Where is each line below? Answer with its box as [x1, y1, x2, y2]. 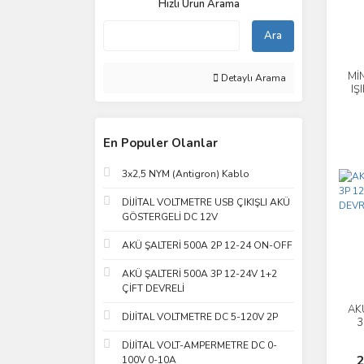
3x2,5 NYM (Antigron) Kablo [122, 167, 249, 180]
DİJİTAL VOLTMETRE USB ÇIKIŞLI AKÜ [122, 196, 290, 209]
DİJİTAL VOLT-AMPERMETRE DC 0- [122, 339, 277, 352]
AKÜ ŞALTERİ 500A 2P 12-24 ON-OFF [122, 239, 292, 252]
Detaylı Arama [219, 71, 286, 84]
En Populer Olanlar [103, 135, 218, 151]
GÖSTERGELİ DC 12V [122, 210, 218, 223]
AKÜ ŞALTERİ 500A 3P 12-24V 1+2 [122, 267, 277, 280]
